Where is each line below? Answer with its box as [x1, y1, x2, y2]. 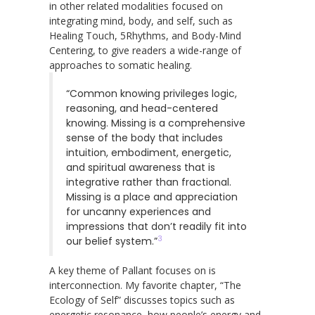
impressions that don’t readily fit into [66, 219, 247, 233]
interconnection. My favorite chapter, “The [49, 278, 241, 292]
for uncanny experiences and [66, 204, 211, 219]
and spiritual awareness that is [66, 160, 215, 174]
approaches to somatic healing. [49, 58, 192, 72]
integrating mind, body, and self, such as [49, 13, 233, 27]
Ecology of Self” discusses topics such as [49, 292, 235, 307]
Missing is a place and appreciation [66, 189, 238, 204]
